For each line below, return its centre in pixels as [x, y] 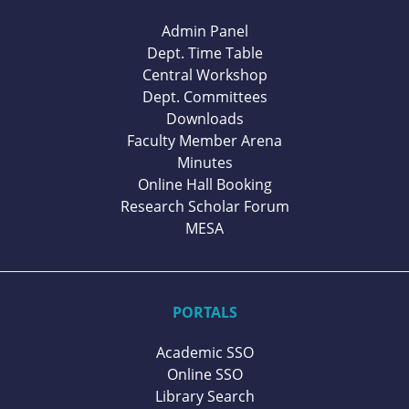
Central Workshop [204, 74]
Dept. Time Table [204, 52]
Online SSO [204, 375]
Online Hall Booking [204, 184]
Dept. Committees [204, 96]
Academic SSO [204, 353]
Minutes [204, 162]
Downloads [204, 118]
